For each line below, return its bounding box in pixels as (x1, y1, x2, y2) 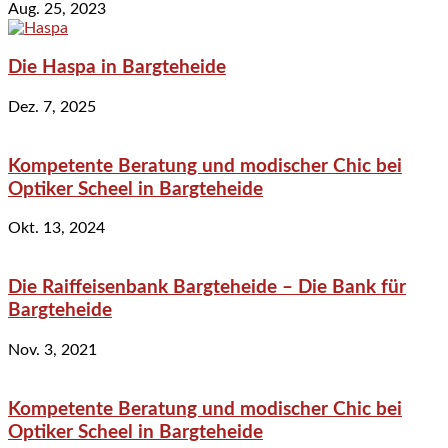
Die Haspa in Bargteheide (8, 58, 226, 78)
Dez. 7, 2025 (8, 99, 96, 115)
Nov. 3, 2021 (8, 341, 97, 358)
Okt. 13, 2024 (8, 220, 105, 237)
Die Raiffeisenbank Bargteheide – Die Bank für (8, 278, 406, 298)
